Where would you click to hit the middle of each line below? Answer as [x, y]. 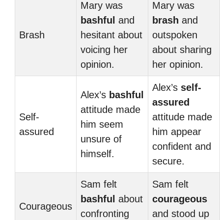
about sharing [182, 50]
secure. [168, 161]
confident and [182, 146]
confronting [105, 214]
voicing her [104, 50]
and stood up [181, 214]
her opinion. [178, 64]
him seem [102, 124]
